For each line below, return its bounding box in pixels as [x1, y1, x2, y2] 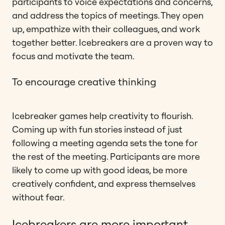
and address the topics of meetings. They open [12, 9, 203, 21]
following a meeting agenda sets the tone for [12, 137, 198, 149]
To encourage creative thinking [12, 75, 156, 88]
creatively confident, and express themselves [12, 177, 195, 189]
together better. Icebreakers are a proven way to [12, 36, 213, 48]
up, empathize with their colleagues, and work [12, 23, 200, 35]
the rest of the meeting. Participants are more [12, 150, 200, 162]
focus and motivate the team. [12, 50, 135, 62]
